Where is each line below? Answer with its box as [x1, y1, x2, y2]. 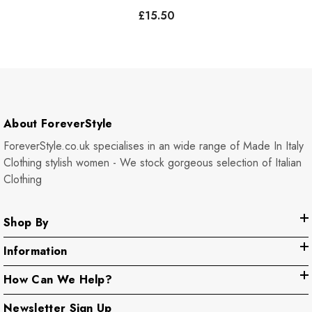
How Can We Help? [3, 271, 113, 288]
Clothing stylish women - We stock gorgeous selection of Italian [3, 154, 302, 171]
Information [3, 242, 68, 259]
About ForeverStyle [3, 115, 113, 132]
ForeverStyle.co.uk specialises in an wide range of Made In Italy [3, 137, 304, 154]
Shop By [3, 214, 49, 231]
